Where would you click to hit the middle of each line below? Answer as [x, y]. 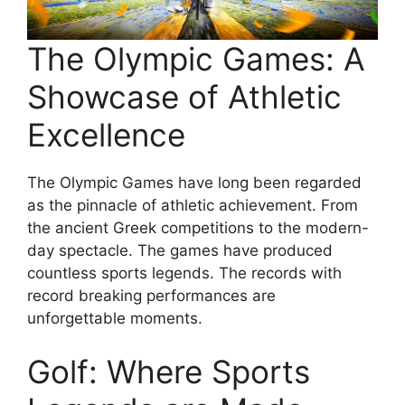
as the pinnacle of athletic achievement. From [193, 205]
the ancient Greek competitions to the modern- [198, 227]
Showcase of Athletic [184, 96]
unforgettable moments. [115, 318]
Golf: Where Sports [169, 372]
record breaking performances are [151, 295]
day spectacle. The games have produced [180, 250]
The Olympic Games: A [196, 58]
